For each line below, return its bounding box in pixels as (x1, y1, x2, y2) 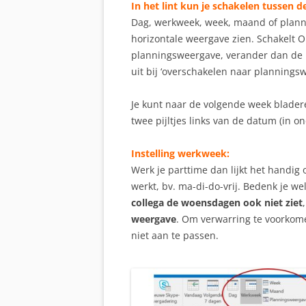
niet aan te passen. (131, 229, 219, 242)
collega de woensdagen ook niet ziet (131, 196, 303, 210)
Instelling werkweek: (131, 147, 229, 161)
